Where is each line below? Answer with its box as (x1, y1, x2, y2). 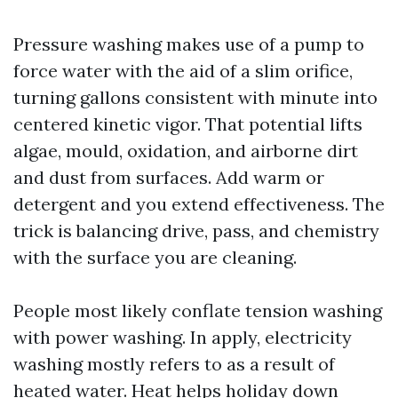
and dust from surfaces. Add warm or (13, 166, 324, 188)
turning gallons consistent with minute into (13, 86, 378, 108)
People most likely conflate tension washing (13, 299, 382, 322)
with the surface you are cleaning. (13, 246, 297, 268)
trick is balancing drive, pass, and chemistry (13, 219, 379, 242)
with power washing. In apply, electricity (13, 326, 352, 348)
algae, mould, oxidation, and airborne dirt (13, 139, 358, 162)
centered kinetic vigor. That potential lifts (13, 113, 362, 135)
